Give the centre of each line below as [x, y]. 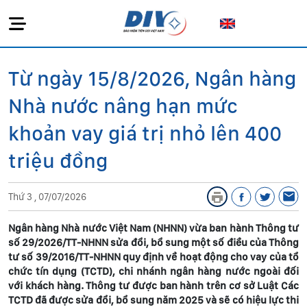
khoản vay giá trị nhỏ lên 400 [145, 133]
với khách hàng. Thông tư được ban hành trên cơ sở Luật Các [153, 286]
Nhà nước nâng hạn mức [123, 106]
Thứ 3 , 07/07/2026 [47, 197]
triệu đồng [58, 160]
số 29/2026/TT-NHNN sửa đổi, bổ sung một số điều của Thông [153, 243]
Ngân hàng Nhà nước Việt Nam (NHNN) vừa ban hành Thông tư [153, 228]
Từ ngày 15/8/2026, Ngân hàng [152, 78]
